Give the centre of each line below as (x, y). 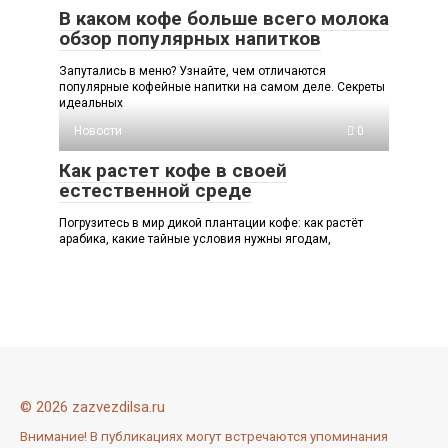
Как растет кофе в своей (173, 170)
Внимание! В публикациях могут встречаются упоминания (204, 435)
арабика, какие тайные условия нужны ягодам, (195, 238)
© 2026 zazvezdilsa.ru (92, 406)
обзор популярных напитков (190, 38)
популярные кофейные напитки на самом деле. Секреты (222, 86)
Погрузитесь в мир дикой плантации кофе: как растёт (211, 222)
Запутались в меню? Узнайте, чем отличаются (192, 70)
